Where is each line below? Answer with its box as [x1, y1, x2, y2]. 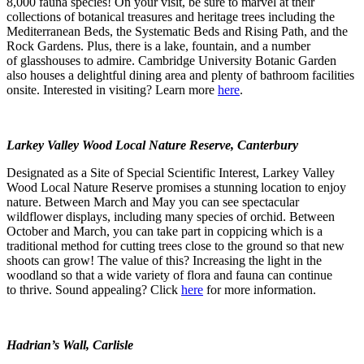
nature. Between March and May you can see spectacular [6, 194, 299, 209]
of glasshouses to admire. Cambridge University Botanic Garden [6, 53, 336, 67]
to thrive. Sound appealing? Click [6, 282, 181, 297]
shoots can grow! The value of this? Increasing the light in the [6, 253, 322, 267]
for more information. [203, 282, 319, 297]
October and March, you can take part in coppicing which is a [6, 223, 323, 238]
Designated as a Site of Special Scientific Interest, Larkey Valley [6, 165, 335, 180]
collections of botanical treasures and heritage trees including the [6, 9, 335, 24]
